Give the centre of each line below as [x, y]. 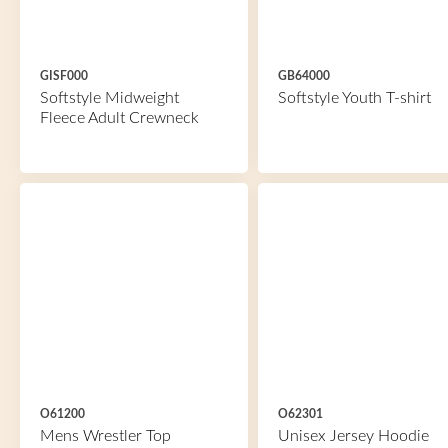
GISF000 [64, 76]
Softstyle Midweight [109, 98]
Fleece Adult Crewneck [119, 118]
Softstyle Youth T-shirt [354, 98]
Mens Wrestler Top [105, 436]
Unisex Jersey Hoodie [353, 436]
